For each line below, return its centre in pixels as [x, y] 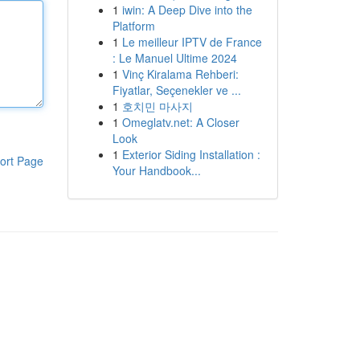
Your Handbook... [156, 170]
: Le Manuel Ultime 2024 [174, 58]
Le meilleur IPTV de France [192, 42]
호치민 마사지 [157, 106]
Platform [133, 26]
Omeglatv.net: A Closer [180, 122]
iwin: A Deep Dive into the [187, 10]
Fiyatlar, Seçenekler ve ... [176, 90]
